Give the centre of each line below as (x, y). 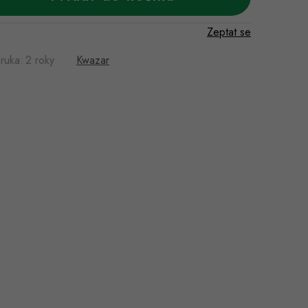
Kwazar (93, 60)
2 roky (40, 60)
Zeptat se (229, 32)
